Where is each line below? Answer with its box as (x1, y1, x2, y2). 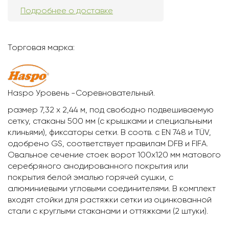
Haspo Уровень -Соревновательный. (8, 88, 155, 98)
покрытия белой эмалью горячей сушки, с (8, 172, 173, 182)
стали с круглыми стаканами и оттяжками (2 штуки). (8, 206, 208, 216)
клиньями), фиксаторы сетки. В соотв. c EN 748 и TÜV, (8, 127, 211, 138)
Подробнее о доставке (20, 6, 113, 16)
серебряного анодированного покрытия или (8, 161, 188, 171)
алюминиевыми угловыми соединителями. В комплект (8, 184, 216, 194)
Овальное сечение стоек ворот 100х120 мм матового (8, 150, 221, 160)
